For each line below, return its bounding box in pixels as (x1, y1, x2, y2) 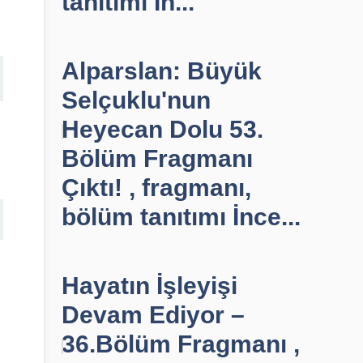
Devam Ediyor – (62, 301, 245, 328)
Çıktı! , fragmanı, (62, 174, 251, 201)
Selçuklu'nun (62, 87, 211, 113)
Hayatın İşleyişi (62, 272, 237, 299)
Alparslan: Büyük (62, 58, 262, 84)
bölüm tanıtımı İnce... (62, 203, 301, 230)
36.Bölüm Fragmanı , (62, 331, 300, 357)
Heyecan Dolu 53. (62, 116, 263, 143)
